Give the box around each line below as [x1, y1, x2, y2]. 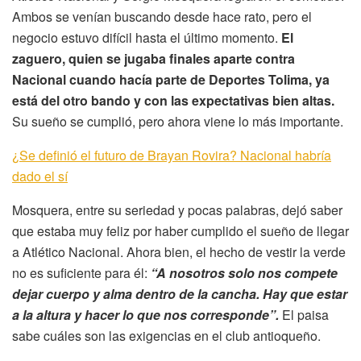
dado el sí [12, 166, 68, 185]
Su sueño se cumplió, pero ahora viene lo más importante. [12, 111, 343, 131]
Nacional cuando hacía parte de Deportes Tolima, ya [12, 69, 330, 89]
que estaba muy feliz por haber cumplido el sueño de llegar [12, 221, 349, 240]
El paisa [282, 305, 329, 324]
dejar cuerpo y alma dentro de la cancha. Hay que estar [12, 284, 347, 303]
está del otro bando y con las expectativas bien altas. [12, 90, 334, 110]
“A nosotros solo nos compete [151, 263, 338, 282]
